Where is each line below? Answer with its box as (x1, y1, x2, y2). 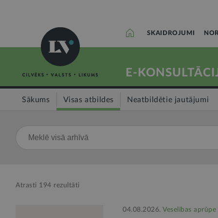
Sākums (22, 96, 50, 104)
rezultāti (51, 182, 80, 189)
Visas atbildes (63, 96, 114, 104)
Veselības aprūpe (163, 206, 216, 213)
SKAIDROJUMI (147, 30, 195, 36)
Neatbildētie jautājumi (127, 96, 209, 104)
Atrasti (16, 182, 39, 189)
